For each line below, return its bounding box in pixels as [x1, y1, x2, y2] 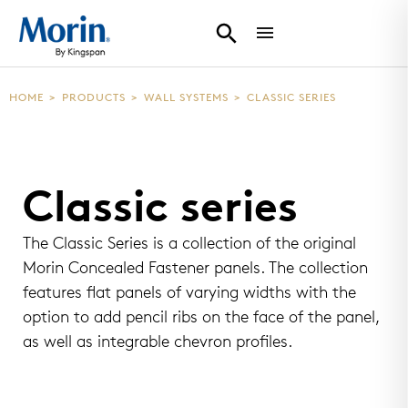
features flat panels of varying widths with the [23, 285, 356, 302]
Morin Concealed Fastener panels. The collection [23, 260, 368, 278]
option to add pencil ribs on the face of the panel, [23, 310, 380, 327]
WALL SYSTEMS [144, 93, 229, 104]
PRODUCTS [62, 93, 126, 104]
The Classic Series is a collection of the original [23, 236, 356, 253]
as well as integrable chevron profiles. [23, 334, 292, 352]
